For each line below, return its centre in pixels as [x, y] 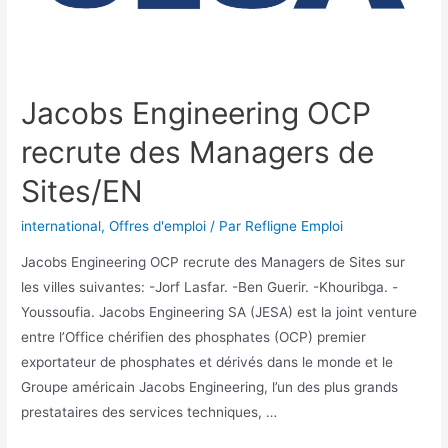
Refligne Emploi [294, 226]
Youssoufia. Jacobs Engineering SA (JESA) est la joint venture [219, 311]
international [61, 226]
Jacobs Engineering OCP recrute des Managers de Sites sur [213, 261]
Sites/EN [82, 191]
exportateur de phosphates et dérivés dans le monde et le [207, 361]
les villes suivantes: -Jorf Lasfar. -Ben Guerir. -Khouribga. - [210, 286]
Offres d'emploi [158, 226]
